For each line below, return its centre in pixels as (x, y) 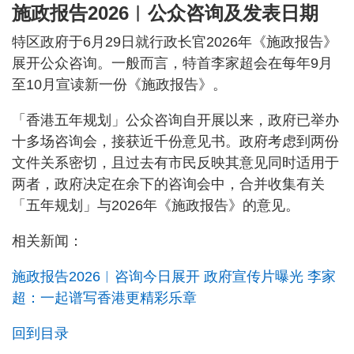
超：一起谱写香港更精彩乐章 (104, 298)
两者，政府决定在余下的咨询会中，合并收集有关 (168, 185)
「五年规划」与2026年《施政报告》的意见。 (156, 206)
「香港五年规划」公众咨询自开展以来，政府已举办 (175, 121)
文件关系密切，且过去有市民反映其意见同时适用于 (175, 163)
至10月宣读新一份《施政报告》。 (119, 85)
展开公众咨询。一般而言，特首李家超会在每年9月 (172, 64)
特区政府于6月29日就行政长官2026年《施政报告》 (175, 42)
